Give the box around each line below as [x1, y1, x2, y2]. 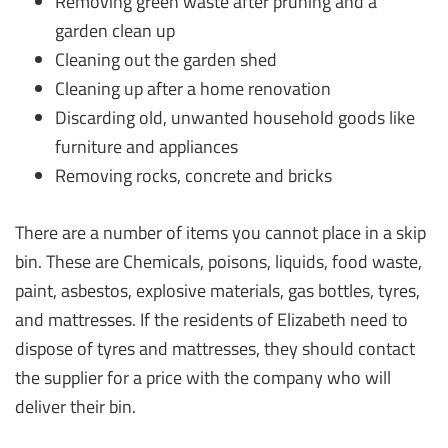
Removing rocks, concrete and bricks [55, 162, 332, 189]
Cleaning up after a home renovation [55, 75, 331, 102]
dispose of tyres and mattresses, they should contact [15, 335, 415, 362]
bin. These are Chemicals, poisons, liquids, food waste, [15, 248, 422, 275]
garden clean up [55, 17, 175, 44]
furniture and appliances [55, 133, 238, 160]
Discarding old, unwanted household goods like [55, 104, 415, 131]
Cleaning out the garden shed [55, 46, 277, 73]
